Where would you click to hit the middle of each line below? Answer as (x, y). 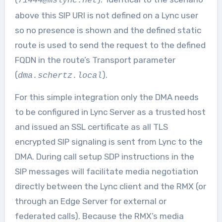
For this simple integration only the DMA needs (107, 97)
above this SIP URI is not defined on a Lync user (106, 15)
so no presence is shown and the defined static (108, 30)
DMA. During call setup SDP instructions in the (104, 157)
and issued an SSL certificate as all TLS (91, 127)
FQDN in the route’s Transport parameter (95, 60)
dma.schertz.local (60, 76)
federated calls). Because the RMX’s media (99, 216)
